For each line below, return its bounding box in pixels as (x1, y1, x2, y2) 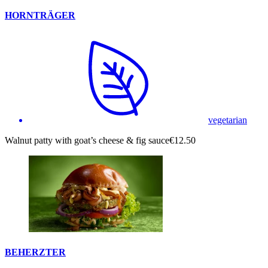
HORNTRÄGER (5, 10, 75, 20)
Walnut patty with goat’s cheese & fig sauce (5, 135, 169, 146)
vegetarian (208, 115, 247, 126)
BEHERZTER (5, 247, 66, 258)
